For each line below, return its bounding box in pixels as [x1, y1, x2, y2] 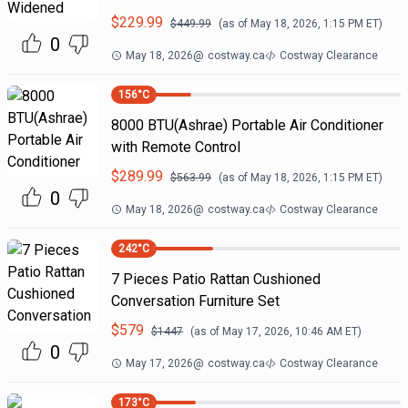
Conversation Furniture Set [110, 292, 280, 310]
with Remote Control [110, 138, 240, 156]
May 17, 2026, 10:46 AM [221, 325, 342, 338]
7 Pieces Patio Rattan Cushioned [110, 270, 321, 288]
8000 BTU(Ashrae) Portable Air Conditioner [110, 117, 383, 134]
